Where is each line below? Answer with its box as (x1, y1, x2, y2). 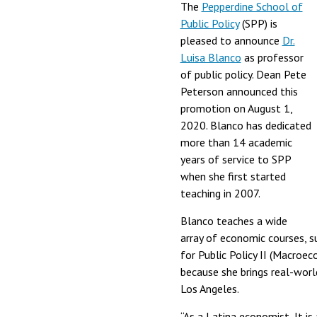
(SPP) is (238, 16, 277, 30)
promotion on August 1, (180, 101, 292, 115)
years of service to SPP (180, 152, 291, 166)
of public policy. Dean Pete (180, 67, 306, 81)
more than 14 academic (180, 135, 292, 149)
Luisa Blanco (180, 50, 241, 64)
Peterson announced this (180, 84, 298, 98)
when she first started (180, 169, 286, 183)
